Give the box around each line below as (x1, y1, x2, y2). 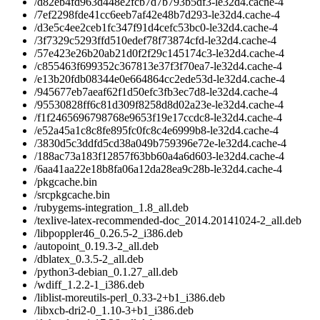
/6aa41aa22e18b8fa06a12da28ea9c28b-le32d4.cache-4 (34, 163, 282, 176)
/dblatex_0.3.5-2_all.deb (34, 253, 144, 266)
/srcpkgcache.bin (34, 189, 110, 201)
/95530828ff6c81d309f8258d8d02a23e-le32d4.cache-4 (34, 99, 284, 111)
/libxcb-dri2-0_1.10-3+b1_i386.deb (34, 304, 194, 317)
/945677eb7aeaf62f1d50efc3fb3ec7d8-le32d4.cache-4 (34, 86, 278, 99)
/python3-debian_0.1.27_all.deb (34, 266, 178, 279)
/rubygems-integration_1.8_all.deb (34, 201, 189, 214)
